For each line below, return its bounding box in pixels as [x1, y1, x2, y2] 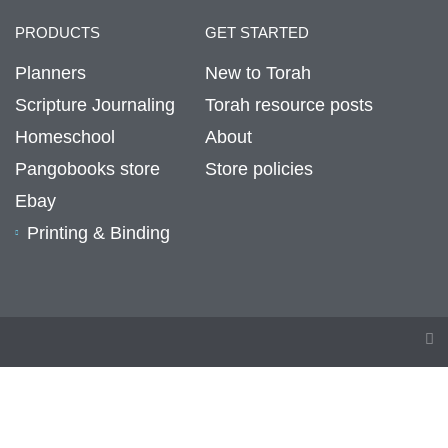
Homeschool [14, 126, 115, 147]
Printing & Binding [27, 222, 171, 243]
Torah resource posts [204, 94, 373, 115]
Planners [14, 62, 86, 83]
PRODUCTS [14, 23, 100, 41]
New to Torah [204, 62, 311, 83]
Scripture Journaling [14, 94, 175, 115]
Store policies [204, 158, 313, 179]
